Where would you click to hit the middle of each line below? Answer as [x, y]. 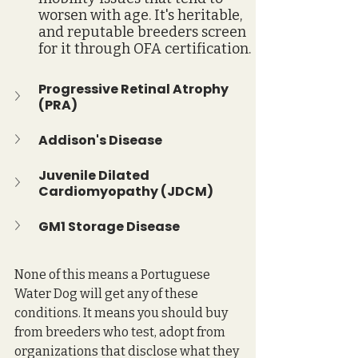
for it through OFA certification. [145, 48]
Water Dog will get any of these [107, 293]
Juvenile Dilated [95, 175]
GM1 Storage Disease [109, 226]
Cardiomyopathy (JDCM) [126, 191]
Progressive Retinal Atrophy [135, 89]
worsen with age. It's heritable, [142, 15]
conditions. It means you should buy [122, 312]
